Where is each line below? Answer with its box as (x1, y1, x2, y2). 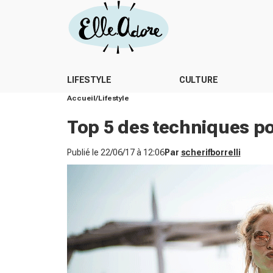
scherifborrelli (180, 147, 241, 157)
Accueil (67, 94, 96, 102)
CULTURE (179, 75, 218, 85)
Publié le (67, 147, 101, 157)
